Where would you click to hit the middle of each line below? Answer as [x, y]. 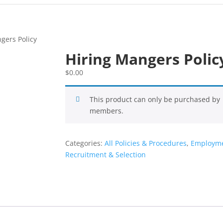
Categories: [85, 143]
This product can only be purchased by [155, 99]
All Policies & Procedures [146, 143]
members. [107, 111]
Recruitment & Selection [106, 155]
